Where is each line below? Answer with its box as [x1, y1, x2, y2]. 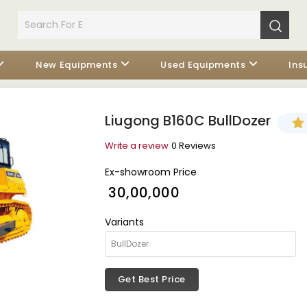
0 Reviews [171, 139, 216, 152]
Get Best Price [117, 273, 186, 286]
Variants [104, 215, 144, 229]
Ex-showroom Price [104, 165, 197, 179]
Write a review [104, 139, 169, 152]
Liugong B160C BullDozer [104, 111, 271, 130]
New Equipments [35, 58, 118, 71]
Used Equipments [160, 58, 246, 71]
